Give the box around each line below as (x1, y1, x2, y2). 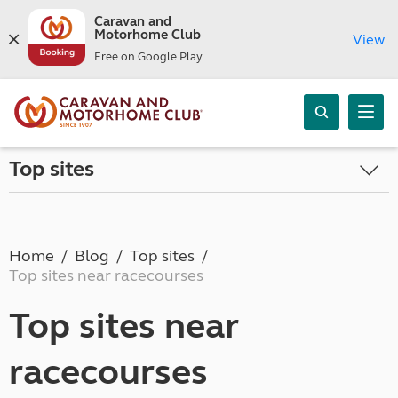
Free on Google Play (93, 50, 203, 64)
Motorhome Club (93, 27, 201, 43)
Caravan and (93, 13, 171, 29)
